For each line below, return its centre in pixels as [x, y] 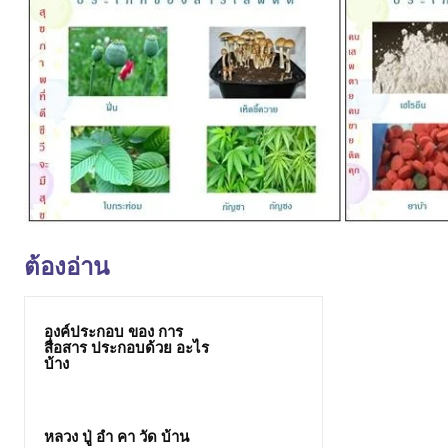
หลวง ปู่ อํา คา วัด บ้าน [116, 437]
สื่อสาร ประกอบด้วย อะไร [126, 348]
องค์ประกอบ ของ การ [113, 332]
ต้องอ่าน [66, 266]
